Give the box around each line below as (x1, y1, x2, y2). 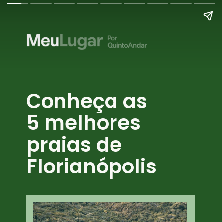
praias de (26, 130, 122, 159)
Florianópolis (26, 152, 157, 180)
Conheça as (26, 87, 153, 115)
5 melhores (26, 109, 141, 137)
